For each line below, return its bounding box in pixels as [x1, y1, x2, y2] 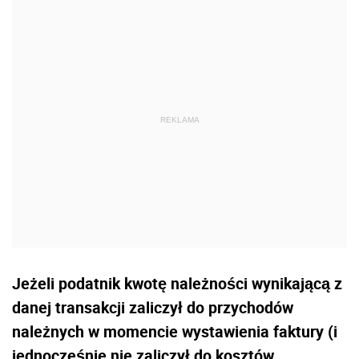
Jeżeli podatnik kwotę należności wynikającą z [12, 272, 342, 294]
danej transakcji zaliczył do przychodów [12, 296, 293, 318]
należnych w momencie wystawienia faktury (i [12, 320, 337, 342]
